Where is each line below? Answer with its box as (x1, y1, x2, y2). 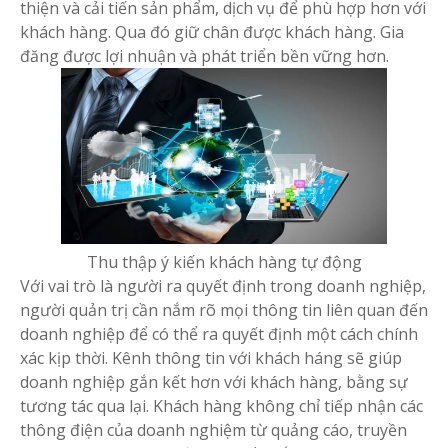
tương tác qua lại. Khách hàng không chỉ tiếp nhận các (20, 395, 423, 417)
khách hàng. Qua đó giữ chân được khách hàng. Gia (20, 21, 404, 43)
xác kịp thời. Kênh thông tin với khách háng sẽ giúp (20, 347, 402, 369)
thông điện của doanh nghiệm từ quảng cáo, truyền (20, 419, 407, 441)
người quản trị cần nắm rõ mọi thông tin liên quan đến (20, 299, 428, 321)
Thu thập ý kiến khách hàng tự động (86, 251, 362, 273)
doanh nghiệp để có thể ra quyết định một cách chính (20, 323, 418, 345)
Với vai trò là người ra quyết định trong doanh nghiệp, (20, 275, 426, 297)
